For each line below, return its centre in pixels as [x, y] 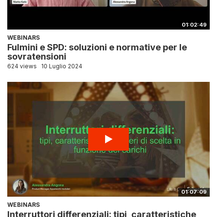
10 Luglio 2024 [62, 66]
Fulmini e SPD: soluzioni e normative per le [97, 47]
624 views [22, 66]
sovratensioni [37, 56]
